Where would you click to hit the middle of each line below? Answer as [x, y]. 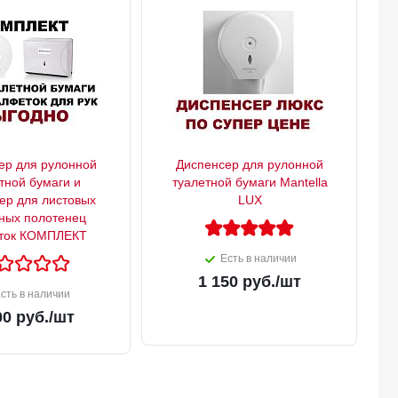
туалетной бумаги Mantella [250, 183]
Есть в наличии [259, 259]
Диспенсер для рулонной [250, 165]
